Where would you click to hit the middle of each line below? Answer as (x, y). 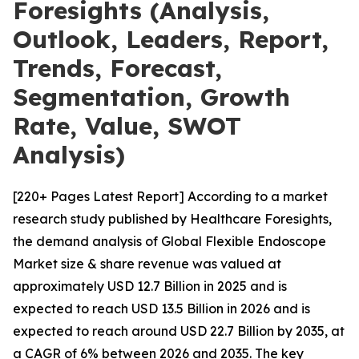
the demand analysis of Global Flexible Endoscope (169, 241)
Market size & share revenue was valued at (147, 264)
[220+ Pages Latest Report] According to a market (170, 196)
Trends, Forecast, (117, 68)
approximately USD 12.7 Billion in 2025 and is (150, 286)
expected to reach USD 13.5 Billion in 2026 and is (161, 309)
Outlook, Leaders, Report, (171, 39)
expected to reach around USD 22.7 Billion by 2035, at (179, 331)
